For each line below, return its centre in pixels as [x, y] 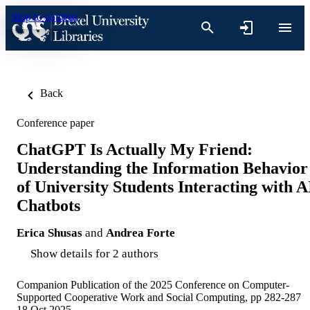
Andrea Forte [140, 232]
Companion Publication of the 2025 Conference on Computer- [153, 284]
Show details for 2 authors [94, 253]
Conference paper [55, 123]
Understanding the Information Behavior [162, 168]
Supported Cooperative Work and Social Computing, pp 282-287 [159, 297]
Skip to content [44, 17]
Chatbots [48, 205]
